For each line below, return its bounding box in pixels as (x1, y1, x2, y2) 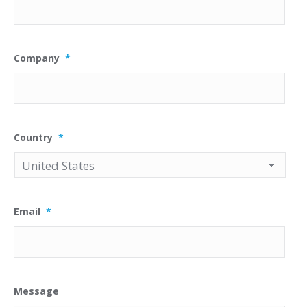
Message (14, 284, 59, 297)
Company (14, 51, 60, 64)
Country (14, 131, 53, 144)
